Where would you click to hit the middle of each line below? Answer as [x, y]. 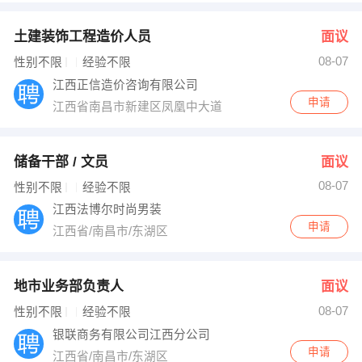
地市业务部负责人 [68, 287]
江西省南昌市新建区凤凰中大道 [139, 106]
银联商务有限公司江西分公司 [133, 334]
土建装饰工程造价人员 [82, 37]
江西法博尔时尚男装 [109, 210]
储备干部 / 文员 [61, 162]
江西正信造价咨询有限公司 [127, 84]
